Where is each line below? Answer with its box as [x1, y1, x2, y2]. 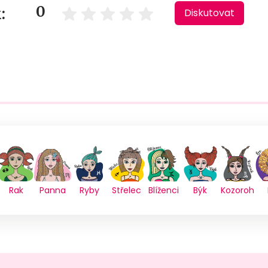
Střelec [112, 184, 142, 197]
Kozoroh [220, 184, 254, 197]
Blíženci [148, 184, 179, 197]
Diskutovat [184, 6, 234, 20]
